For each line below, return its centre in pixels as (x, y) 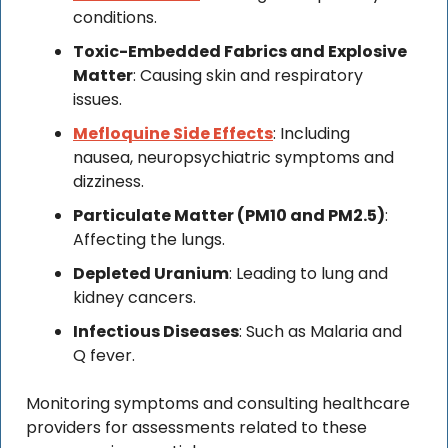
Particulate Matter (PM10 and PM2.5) (229, 216)
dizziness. (108, 182)
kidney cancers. (134, 298)
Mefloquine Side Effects (173, 134)
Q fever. (104, 356)
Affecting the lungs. (149, 240)
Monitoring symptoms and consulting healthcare (218, 404)
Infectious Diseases (156, 332)
